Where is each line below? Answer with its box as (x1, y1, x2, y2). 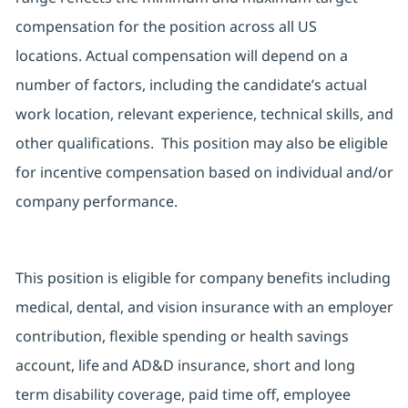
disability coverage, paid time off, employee (52, 384, 351, 405)
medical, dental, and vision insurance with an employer (15, 297, 393, 318)
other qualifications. (15, 133, 154, 154)
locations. (15, 46, 82, 66)
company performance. (15, 191, 178, 212)
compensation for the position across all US (15, 16, 317, 37)
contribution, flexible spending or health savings (15, 326, 349, 347)
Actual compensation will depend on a (85, 46, 348, 66)
